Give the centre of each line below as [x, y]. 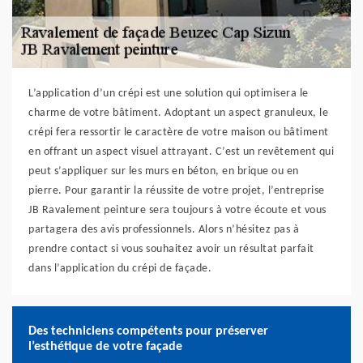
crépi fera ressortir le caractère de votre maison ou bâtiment [179, 132]
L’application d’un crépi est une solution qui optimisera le [169, 94]
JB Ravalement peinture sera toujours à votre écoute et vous [177, 210]
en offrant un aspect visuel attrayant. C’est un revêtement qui [181, 152]
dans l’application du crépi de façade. [120, 269]
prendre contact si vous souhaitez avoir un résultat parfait [171, 249]
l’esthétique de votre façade [105, 347]
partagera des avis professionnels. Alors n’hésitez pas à [164, 230]
